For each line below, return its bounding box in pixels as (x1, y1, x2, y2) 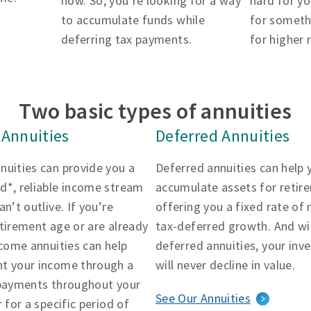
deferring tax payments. (61, 31, 192, 47)
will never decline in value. (155, 257, 296, 273)
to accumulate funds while (61, 12, 205, 28)
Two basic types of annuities (19, 97, 292, 125)
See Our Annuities (155, 290, 251, 306)
